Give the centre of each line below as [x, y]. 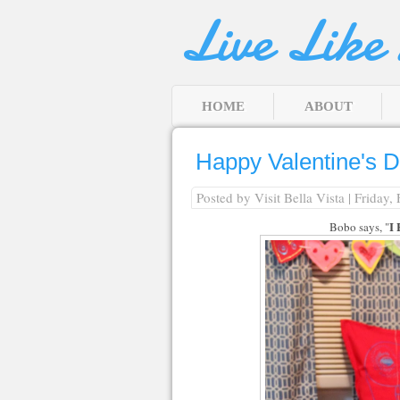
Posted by [225, 197]
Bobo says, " [359, 227]
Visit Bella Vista [300, 197]
